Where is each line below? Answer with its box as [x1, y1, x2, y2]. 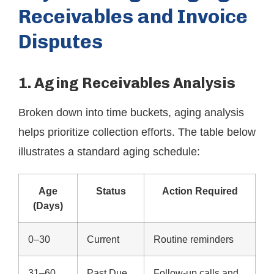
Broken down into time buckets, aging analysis [18, 106, 244, 119]
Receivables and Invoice [18, 5, 248, 28]
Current [87, 234, 119, 245]
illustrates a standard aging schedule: [18, 146, 200, 158]
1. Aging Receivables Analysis [18, 74, 235, 92]
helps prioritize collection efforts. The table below [18, 126, 256, 138]
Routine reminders [154, 234, 234, 245]
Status [95, 185, 126, 196]
